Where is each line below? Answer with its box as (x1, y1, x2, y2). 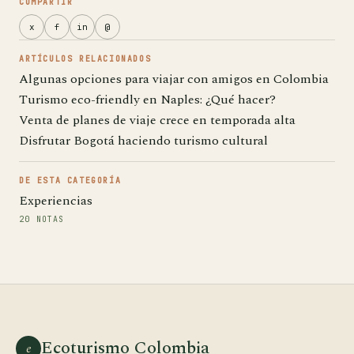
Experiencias (19, 191, 92, 210)
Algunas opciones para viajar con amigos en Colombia (19, 70, 329, 88)
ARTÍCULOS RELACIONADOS (19, 54, 152, 64)
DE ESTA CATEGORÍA (19, 175, 122, 186)
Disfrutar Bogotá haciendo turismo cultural (19, 131, 268, 150)
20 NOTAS (19, 214, 65, 224)
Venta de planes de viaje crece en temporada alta (19, 111, 296, 130)
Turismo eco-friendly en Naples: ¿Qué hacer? (19, 90, 276, 109)
